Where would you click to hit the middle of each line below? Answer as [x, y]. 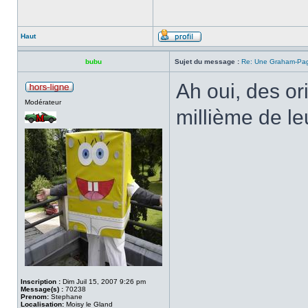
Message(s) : [42, 289]
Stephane [66, 297]
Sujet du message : [207, 62]
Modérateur [43, 102]
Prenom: [35, 297]
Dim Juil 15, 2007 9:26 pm [103, 282]
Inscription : [41, 282]
